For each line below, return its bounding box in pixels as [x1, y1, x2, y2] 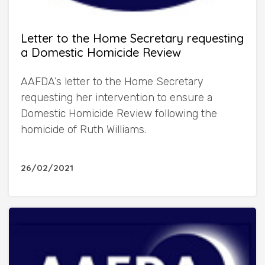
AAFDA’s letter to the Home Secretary [21, 75, 203, 88]
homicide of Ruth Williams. [21, 122, 146, 136]
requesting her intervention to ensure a [21, 91, 212, 104]
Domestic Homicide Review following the [21, 106, 217, 120]
